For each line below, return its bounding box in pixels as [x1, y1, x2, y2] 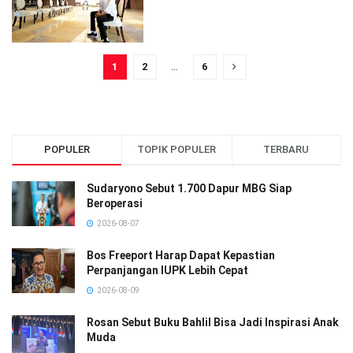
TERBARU [263, 143, 310, 155]
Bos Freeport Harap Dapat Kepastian [87, 248, 275, 262]
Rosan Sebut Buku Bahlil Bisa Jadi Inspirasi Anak [87, 315, 339, 329]
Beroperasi [87, 196, 143, 210]
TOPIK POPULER [137, 143, 217, 155]
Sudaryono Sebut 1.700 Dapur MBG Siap [87, 181, 292, 195]
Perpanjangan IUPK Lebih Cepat [87, 263, 248, 277]
